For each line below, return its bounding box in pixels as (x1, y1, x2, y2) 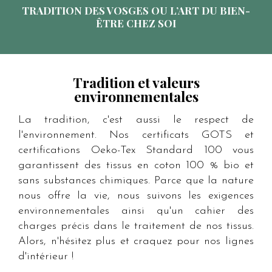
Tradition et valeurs (72, 73, 200, 92)
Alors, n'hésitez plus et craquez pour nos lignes (18, 236, 254, 248)
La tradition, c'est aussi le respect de (18, 114, 254, 126)
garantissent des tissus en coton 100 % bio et (18, 160, 254, 172)
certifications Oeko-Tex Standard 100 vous (18, 144, 254, 157)
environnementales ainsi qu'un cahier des (18, 205, 254, 217)
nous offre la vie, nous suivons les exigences (18, 190, 254, 202)
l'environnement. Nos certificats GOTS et (18, 129, 254, 141)
